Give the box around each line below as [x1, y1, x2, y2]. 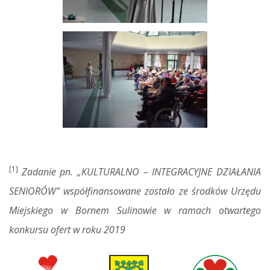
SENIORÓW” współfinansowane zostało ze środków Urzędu [9, 184, 261, 198]
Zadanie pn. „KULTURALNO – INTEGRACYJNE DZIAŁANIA [21, 165, 262, 178]
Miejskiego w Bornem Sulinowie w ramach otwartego [9, 203, 261, 217]
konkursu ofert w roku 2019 [9, 222, 125, 236]
